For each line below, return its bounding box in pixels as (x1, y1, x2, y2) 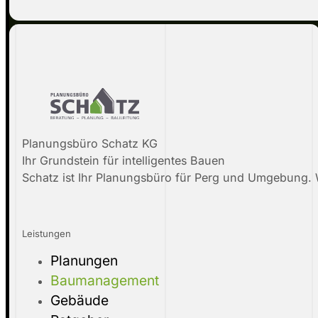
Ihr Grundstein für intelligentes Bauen (21, 153, 225, 168)
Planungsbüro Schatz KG (21, 136, 158, 151)
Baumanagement (50, 272, 159, 290)
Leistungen (21, 228, 71, 240)
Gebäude (50, 292, 109, 309)
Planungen (50, 252, 118, 270)
